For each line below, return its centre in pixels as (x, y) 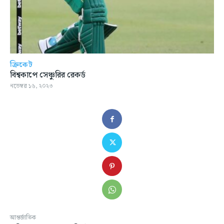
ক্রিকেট (21, 65)
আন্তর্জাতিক (23, 218)
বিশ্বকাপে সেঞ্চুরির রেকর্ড (48, 75)
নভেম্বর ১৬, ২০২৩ (31, 86)
